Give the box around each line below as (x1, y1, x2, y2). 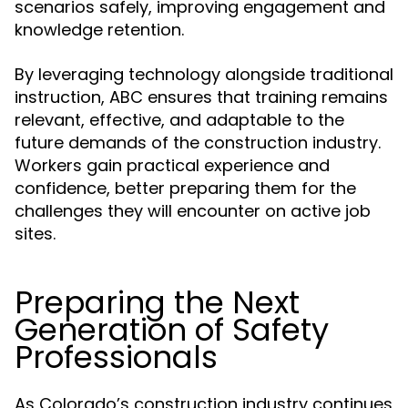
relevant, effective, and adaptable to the (15, 108, 344, 132)
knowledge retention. (15, 18, 184, 42)
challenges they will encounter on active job (15, 199, 371, 223)
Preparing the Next (15, 280, 300, 325)
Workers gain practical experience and (15, 154, 330, 178)
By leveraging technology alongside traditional (15, 63, 393, 87)
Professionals (15, 335, 218, 380)
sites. (15, 222, 56, 246)
